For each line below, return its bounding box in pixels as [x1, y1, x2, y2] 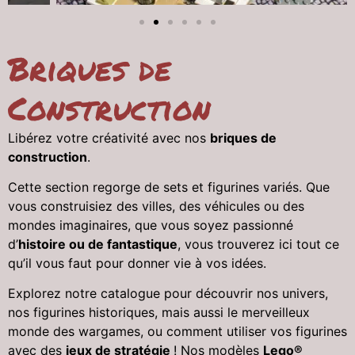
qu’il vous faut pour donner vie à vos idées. [8, 254, 270, 271]
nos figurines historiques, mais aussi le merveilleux [8, 304, 310, 321]
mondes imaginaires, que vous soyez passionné [8, 216, 293, 233]
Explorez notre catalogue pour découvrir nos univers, [8, 285, 328, 302]
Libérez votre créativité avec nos [8, 129, 210, 146]
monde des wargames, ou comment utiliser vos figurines [8, 323, 347, 340]
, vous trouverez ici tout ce [177, 235, 339, 252]
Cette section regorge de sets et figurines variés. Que [8, 178, 330, 195]
